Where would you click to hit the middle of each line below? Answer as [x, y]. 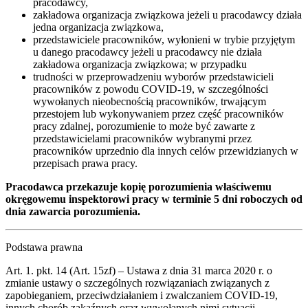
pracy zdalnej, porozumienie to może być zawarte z [144, 126]
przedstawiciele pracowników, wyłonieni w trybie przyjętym [164, 39]
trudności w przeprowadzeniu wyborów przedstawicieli [153, 76]
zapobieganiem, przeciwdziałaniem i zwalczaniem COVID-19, [142, 295]
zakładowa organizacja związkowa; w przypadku [140, 64]
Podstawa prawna [44, 247]
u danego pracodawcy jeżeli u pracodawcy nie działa [147, 52]
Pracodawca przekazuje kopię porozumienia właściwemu [139, 186]
